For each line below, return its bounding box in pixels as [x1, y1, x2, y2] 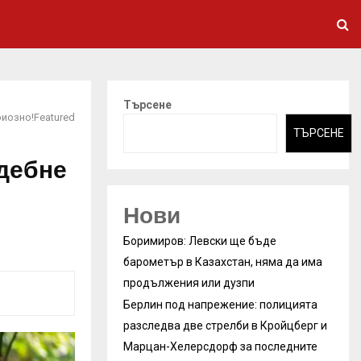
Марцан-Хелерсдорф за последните [123, 339, 317, 353]
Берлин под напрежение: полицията [123, 297, 317, 311]
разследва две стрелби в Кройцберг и [123, 318, 327, 332]
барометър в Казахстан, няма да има [123, 255, 322, 268]
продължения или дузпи [123, 276, 255, 289]
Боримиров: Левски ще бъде [123, 234, 276, 247]
